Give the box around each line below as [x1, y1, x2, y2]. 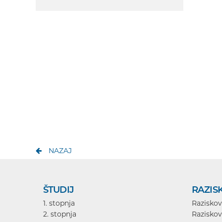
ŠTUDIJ [43, 183, 74, 195]
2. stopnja [43, 209, 76, 219]
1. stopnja [43, 198, 75, 208]
